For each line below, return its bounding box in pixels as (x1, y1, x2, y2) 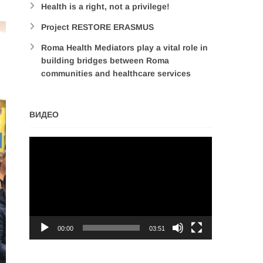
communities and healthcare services (41, 69, 191, 78)
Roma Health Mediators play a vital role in (41, 43, 208, 52)
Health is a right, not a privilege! (41, 2, 170, 11)
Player (29, 151, 52, 160)
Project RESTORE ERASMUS (41, 22, 154, 32)
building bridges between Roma (41, 56, 169, 65)
